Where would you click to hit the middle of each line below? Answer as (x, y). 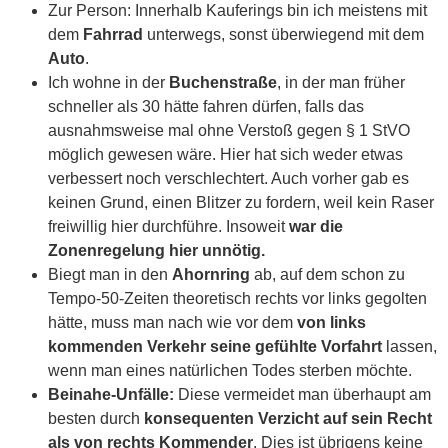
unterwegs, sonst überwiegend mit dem (283, 35)
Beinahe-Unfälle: (111, 395)
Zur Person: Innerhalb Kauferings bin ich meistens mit (237, 11)
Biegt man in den (110, 275)
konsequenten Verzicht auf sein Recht (288, 419)
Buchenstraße (223, 83)
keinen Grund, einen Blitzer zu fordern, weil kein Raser (241, 203)
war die (316, 227)
